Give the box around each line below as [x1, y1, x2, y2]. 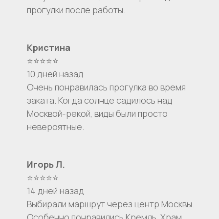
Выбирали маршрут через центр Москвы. [27, 198, 194, 210]
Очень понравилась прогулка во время [27, 81, 186, 93]
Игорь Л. [27, 158, 65, 171]
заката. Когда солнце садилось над [27, 94, 173, 107]
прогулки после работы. [27, 4, 125, 16]
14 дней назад [27, 185, 84, 197]
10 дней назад [27, 68, 84, 80]
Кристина [27, 42, 70, 54]
